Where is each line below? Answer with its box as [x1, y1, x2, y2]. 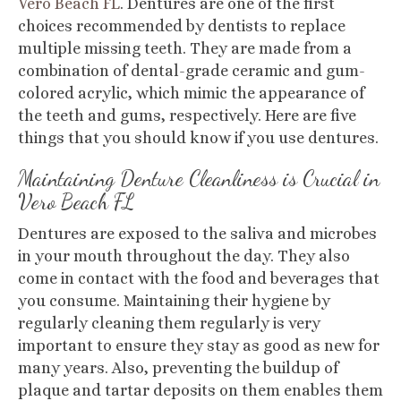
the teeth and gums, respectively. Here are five [18, 107, 356, 124]
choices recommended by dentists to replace [18, 17, 346, 35]
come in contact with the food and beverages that [18, 269, 380, 287]
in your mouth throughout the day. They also [18, 247, 350, 265]
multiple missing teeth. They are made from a [18, 39, 352, 57]
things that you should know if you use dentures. [18, 129, 379, 147]
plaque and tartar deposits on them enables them [18, 381, 383, 399]
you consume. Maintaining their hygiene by [18, 292, 330, 310]
